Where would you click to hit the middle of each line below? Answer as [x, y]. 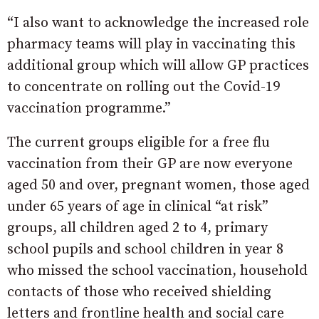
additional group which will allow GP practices [158, 66]
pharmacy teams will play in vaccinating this [151, 45]
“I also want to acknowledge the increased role [158, 23]
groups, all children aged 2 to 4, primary [137, 228]
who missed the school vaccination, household [157, 271]
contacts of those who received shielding [139, 292]
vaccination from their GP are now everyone [150, 164]
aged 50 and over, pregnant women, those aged [158, 185]
